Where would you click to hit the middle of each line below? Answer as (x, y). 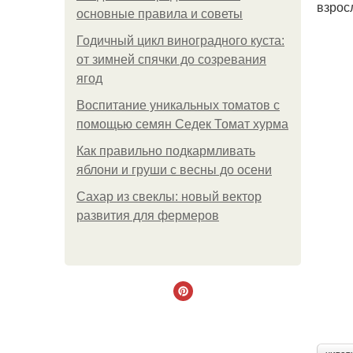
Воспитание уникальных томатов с (178, 105)
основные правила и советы (160, 14)
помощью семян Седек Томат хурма (182, 124)
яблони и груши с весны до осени (174, 170)
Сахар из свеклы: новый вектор (169, 197)
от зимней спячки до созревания (171, 59)
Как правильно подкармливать (166, 151)
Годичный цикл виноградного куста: (180, 41)
